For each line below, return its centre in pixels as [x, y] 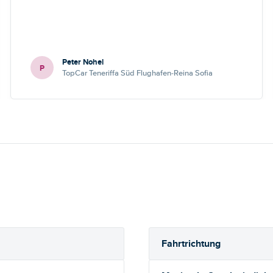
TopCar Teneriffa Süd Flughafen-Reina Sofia [138, 73]
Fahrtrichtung [191, 243]
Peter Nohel [83, 62]
